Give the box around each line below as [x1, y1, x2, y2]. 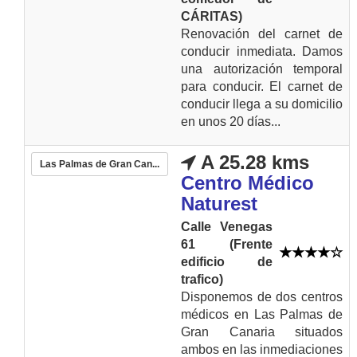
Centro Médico [181, 172, 314, 194]
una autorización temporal [181, 62, 343, 76]
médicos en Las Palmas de [181, 308, 343, 321]
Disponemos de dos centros [181, 290, 343, 304]
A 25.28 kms [196, 151, 309, 173]
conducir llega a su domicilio [181, 97, 343, 111]
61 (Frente [181, 237, 273, 251]
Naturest [181, 193, 257, 214]
